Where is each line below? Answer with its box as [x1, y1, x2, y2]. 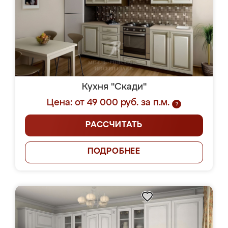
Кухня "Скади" [81, 82, 147, 92]
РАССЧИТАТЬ [85, 121, 142, 129]
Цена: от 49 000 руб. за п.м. [47, 98, 169, 107]
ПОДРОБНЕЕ [87, 148, 141, 156]
